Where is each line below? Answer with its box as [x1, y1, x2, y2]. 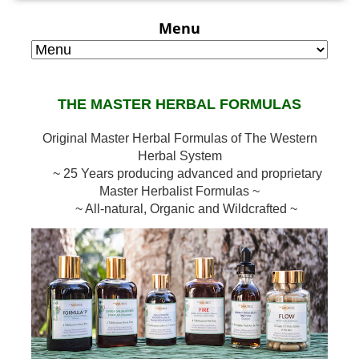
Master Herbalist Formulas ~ [99, 184, 260, 198]
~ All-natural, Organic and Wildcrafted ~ [62, 201, 297, 216]
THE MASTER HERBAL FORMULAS [58, 95, 301, 112]
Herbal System [137, 148, 222, 163]
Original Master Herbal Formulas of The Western [42, 131, 317, 145]
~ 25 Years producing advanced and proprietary [37, 166, 322, 180]
